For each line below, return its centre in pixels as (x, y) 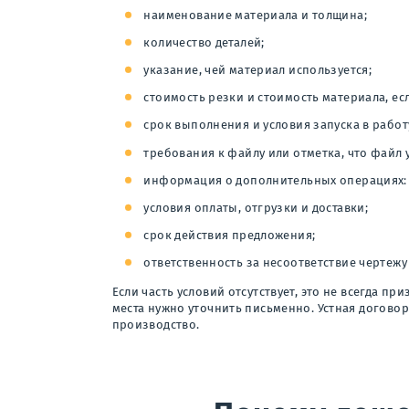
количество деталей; (204, 42)
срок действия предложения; (230, 236)
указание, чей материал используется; (258, 70)
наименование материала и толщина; (255, 15)
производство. (156, 325)
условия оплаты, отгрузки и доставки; (256, 208)
